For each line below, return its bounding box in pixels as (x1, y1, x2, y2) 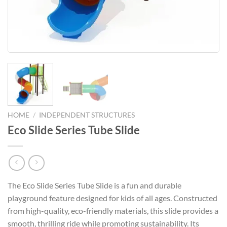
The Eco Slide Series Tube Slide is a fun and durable (8, 180, 181, 191)
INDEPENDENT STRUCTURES (39, 110, 135, 119)
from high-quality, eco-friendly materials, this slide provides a (8, 206, 218, 216)
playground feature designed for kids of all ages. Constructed (8, 193, 217, 203)
